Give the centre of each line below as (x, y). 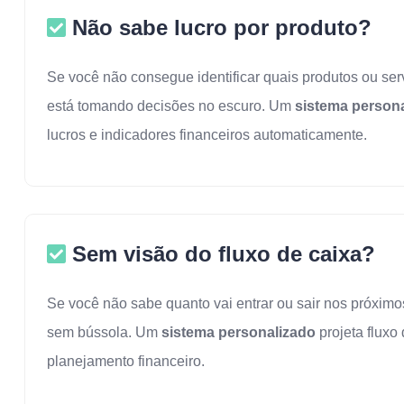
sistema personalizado (239, 332)
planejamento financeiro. (126, 361)
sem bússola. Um (104, 332)
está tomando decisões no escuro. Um (171, 106)
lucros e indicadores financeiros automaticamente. (207, 135)
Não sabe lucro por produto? (219, 28)
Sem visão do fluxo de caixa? (220, 254)
